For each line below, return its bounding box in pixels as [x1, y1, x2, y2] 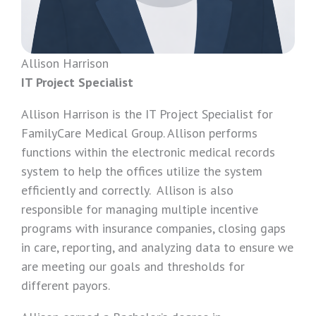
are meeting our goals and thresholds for [21, 257, 245, 274]
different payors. [21, 276, 110, 293]
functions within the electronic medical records [21, 143, 275, 160]
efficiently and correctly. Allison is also [21, 181, 233, 198]
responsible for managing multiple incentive [21, 200, 258, 217]
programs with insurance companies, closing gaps [21, 219, 286, 236]
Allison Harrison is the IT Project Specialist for [21, 105, 273, 122]
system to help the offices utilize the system [21, 162, 262, 179]
